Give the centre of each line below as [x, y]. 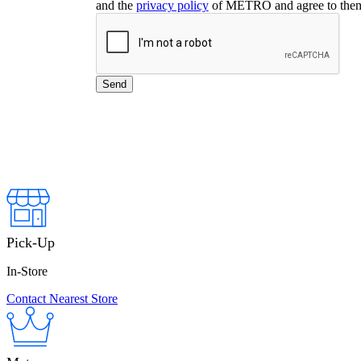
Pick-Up [31, 243]
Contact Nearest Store [62, 299]
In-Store [27, 272]
